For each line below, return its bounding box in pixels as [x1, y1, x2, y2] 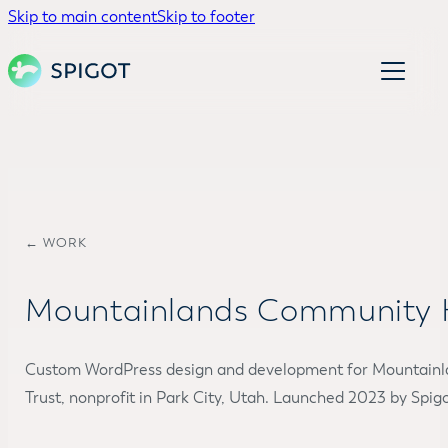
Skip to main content [8, 7, 157, 27]
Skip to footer [157, 7, 255, 27]
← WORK [25, 234, 88, 251]
